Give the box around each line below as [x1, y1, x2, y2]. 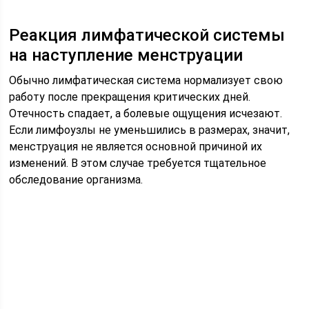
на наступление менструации [9, 46, 243, 65]
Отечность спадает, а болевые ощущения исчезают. [9, 107, 283, 120]
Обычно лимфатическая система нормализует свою [9, 74, 283, 87]
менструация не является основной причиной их [9, 140, 263, 153]
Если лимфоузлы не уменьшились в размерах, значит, [9, 123, 290, 137]
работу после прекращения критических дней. [9, 90, 251, 103]
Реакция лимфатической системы [9, 26, 286, 45]
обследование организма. [9, 173, 143, 186]
